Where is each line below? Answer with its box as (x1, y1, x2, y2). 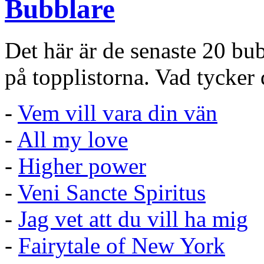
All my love (17, 127, 128, 153)
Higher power (18, 153, 146, 179)
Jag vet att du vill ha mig (18, 206, 248, 232)
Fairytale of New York (18, 233, 225, 259)
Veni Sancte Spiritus (18, 180, 206, 206)
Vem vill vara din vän (18, 100, 217, 126)
